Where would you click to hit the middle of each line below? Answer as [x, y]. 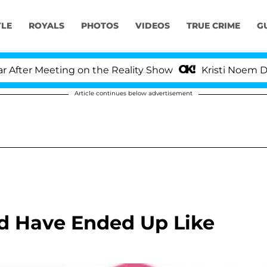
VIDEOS [152, 26]
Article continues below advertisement [133, 93]
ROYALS [46, 26]
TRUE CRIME [213, 26]
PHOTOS [100, 26]
